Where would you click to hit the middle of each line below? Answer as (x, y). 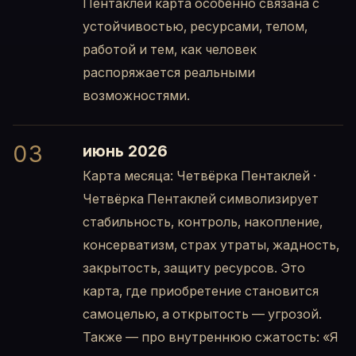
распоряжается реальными (169, 73)
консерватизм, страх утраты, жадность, (211, 245)
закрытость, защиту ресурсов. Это (194, 268)
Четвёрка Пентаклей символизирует (201, 199)
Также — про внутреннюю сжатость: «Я (211, 337)
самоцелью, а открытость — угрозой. (202, 314)
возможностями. (136, 96)
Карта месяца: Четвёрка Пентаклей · (199, 176)
